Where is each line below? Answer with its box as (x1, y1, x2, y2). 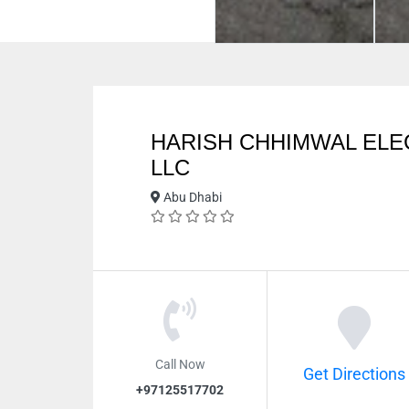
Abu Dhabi (161, 190, 222, 204)
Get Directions (302, 364, 405, 383)
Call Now (154, 356, 205, 371)
